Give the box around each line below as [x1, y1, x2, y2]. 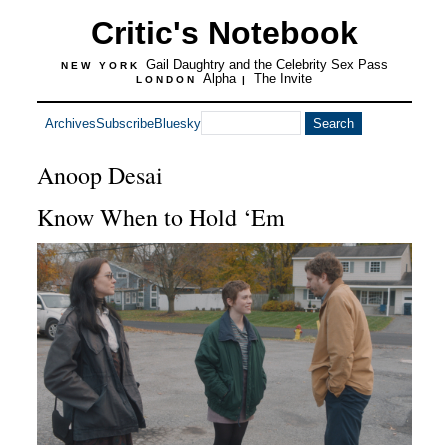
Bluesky [153, 115, 201, 131]
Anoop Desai [36, 159, 163, 191]
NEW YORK [60, 60, 146, 71]
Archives [44, 115, 96, 131]
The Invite [254, 71, 312, 86]
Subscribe [95, 115, 154, 131]
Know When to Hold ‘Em [36, 201, 285, 233]
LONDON [136, 74, 203, 85]
